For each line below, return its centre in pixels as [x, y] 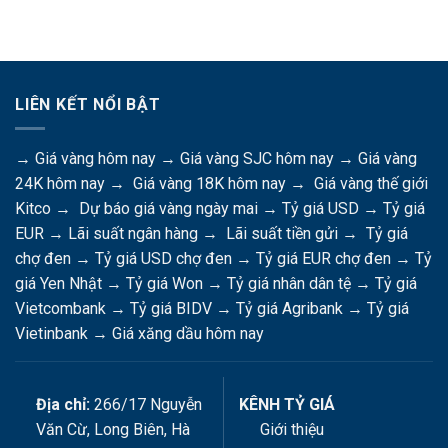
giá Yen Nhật [58, 284]
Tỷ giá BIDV [171, 309]
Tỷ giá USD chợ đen [163, 259]
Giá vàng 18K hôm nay [209, 184]
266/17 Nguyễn [145, 405]
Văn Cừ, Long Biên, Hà [112, 430]
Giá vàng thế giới [371, 184]
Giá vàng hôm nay [95, 159]
